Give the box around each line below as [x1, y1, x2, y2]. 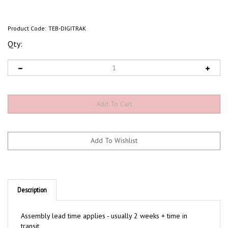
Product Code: [8, 24, 46, 32]
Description [17, 176, 47, 185]
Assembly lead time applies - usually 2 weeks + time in [21, 202, 187, 211]
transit [21, 212, 39, 221]
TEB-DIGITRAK [48, 24, 86, 32]
